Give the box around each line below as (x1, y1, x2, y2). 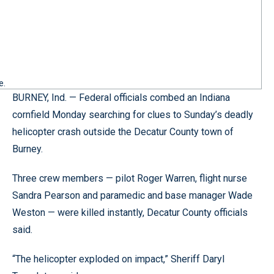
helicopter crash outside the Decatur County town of (12, 126, 234, 138)
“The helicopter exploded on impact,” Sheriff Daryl (12, 253, 224, 265)
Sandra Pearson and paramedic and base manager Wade (12, 190, 253, 201)
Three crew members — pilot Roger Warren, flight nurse (12, 172, 247, 184)
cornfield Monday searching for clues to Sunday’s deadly (12, 109, 253, 120)
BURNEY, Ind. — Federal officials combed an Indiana (12, 92, 230, 103)
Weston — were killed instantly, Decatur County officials (12, 207, 248, 218)
